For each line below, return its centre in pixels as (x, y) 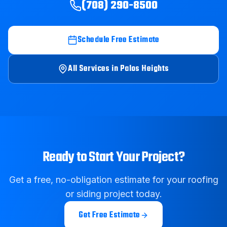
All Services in (94, 69)
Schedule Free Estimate (119, 40)
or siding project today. (113, 194)
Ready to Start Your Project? (113, 157)
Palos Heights (144, 69)
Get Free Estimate (109, 215)
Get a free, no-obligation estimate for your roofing (113, 180)
